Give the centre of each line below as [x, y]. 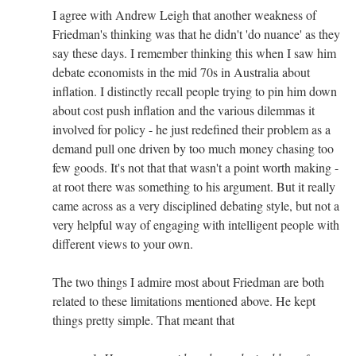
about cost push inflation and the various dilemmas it [184, 110]
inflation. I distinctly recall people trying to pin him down [195, 91]
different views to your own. [123, 243]
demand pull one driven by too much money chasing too [193, 148]
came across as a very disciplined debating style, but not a [196, 205]
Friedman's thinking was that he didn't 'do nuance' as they [196, 33]
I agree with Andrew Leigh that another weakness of [184, 14]
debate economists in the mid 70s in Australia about [181, 72]
